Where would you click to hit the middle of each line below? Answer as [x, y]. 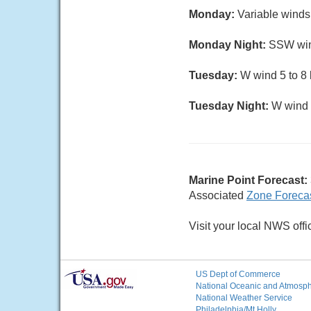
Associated [218, 195]
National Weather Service [244, 298]
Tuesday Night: [230, 106]
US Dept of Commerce [238, 274]
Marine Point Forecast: [248, 180]
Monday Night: [229, 45]
